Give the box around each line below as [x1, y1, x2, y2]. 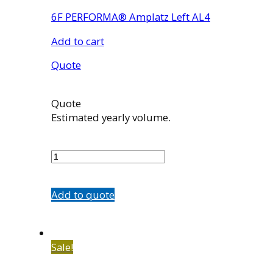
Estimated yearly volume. [51, 110, 171, 125]
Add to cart [51, 34, 104, 48]
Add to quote [51, 187, 115, 202]
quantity [50, 162, 91, 177]
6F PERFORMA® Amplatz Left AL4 [51, 9, 210, 24]
